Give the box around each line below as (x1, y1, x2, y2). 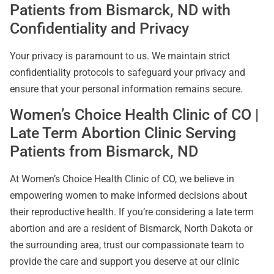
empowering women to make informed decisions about (10, 190, 247, 202)
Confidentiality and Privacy (10, 19, 189, 37)
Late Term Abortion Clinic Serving (10, 124, 236, 143)
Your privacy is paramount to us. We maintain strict (10, 50, 230, 62)
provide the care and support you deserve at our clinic (10, 256, 239, 268)
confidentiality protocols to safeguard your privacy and (10, 66, 245, 78)
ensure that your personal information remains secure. (10, 83, 243, 95)
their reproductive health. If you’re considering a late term (10, 206, 254, 218)
